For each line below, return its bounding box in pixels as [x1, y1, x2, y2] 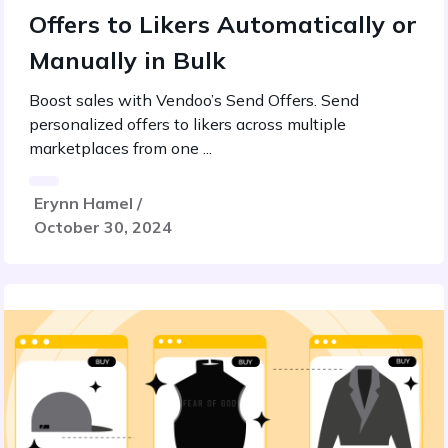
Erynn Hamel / [34, 193, 142, 213]
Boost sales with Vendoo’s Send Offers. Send [29, 90, 359, 110]
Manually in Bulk [29, 45, 226, 75]
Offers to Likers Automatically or [29, 9, 417, 39]
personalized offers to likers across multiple [29, 114, 346, 134]
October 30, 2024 [34, 217, 172, 237]
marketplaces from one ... [29, 138, 212, 158]
